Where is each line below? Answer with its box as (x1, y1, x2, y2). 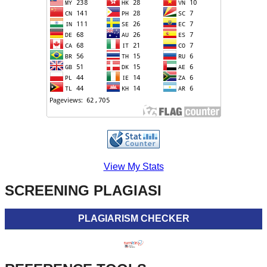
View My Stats (103, 162, 164, 172)
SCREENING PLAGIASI (5, 182, 162, 199)
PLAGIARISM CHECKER (77, 213, 190, 224)
